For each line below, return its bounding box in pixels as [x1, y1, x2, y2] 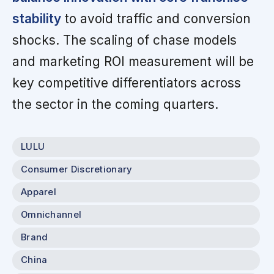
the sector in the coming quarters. [12, 96, 218, 112]
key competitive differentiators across [12, 75, 241, 91]
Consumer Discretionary [21, 163, 133, 175]
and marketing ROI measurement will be [12, 53, 254, 69]
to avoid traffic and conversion [61, 10, 251, 26]
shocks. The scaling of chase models [12, 32, 237, 48]
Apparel [21, 186, 57, 198]
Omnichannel [21, 209, 82, 220]
